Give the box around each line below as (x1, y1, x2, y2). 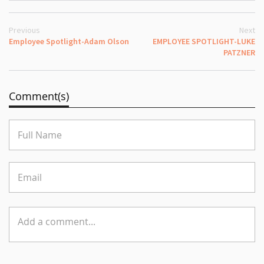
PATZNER (223, 47, 255, 58)
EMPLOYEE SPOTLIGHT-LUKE (153, 35, 255, 47)
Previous (9, 24, 40, 35)
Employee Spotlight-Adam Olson (9, 35, 129, 47)
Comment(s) (9, 88, 69, 103)
